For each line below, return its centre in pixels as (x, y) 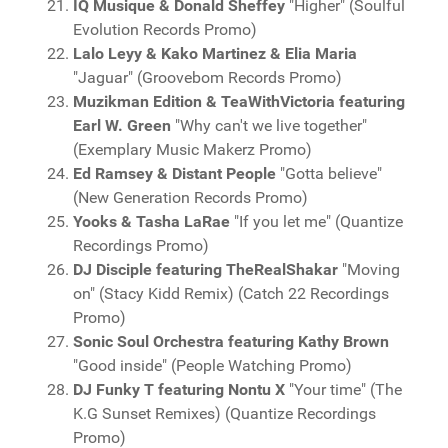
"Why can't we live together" (269, 125)
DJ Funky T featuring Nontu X (179, 389)
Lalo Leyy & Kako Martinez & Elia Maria (215, 53)
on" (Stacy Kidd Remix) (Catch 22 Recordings (231, 293)
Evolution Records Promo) (165, 29)
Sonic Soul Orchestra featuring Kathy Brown (231, 341)
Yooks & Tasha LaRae (151, 221)
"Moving (369, 269)
